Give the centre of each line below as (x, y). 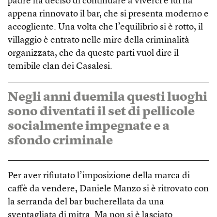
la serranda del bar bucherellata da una (86, 202)
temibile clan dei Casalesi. (60, 67)
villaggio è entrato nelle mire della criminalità (99, 41)
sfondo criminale (60, 141)
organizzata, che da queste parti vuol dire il (93, 54)
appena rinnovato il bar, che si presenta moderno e (108, 15)
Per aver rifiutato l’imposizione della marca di (99, 176)
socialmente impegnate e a (89, 127)
